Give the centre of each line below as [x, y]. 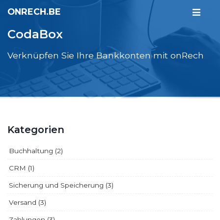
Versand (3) [27, 202]
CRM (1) [22, 168]
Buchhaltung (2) [36, 151]
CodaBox [35, 34]
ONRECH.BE [34, 12]
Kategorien [36, 129]
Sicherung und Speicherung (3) [61, 185]
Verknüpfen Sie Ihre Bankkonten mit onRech [106, 55]
